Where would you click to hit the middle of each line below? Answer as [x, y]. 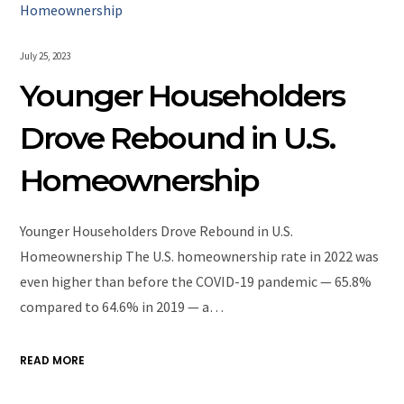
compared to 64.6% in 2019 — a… [122, 307]
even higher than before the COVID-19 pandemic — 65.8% [196, 282]
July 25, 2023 [46, 56]
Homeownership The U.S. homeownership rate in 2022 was [200, 257]
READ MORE [53, 361]
